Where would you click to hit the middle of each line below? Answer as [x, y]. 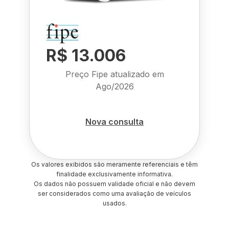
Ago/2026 [114, 86]
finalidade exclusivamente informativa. [114, 174]
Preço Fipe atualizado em [114, 74]
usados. [114, 203]
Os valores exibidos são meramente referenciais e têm [114, 164]
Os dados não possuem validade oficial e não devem [114, 184]
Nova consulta [114, 121]
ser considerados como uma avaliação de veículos [114, 193]
